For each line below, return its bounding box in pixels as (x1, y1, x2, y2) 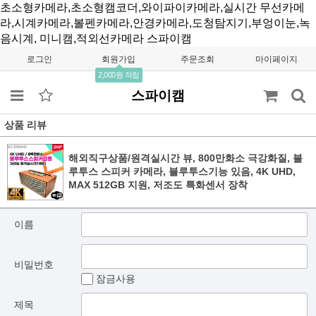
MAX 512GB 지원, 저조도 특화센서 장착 (68, 179, 248, 190)
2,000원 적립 (98, 71, 140, 79)
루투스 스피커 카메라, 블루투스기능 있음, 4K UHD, (68, 166, 296, 177)
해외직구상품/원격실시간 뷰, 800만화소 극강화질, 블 (68, 152, 303, 164)
